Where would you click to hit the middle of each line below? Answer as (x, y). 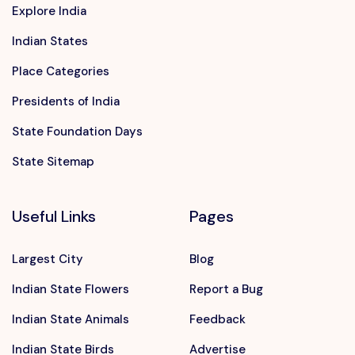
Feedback (218, 320)
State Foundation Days (77, 132)
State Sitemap (53, 162)
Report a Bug (226, 290)
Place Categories (61, 72)
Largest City (48, 260)
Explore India (49, 11)
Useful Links (54, 217)
